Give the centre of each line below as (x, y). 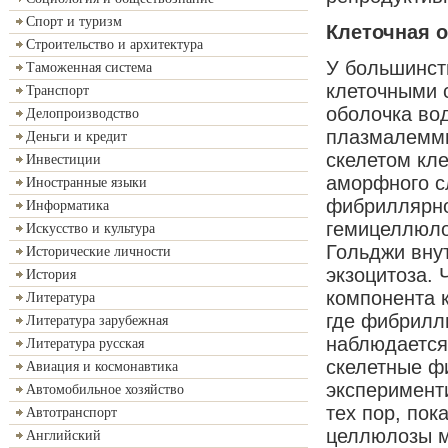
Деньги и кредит (76, 136)
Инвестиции (63, 159)
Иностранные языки (86, 182)
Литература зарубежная (97, 320)
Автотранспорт (71, 412)
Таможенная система (89, 67)
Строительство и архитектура (114, 44)
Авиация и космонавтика (102, 366)
